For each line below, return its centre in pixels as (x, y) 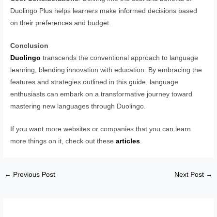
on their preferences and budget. (61, 23)
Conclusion (30, 46)
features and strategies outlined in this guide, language (94, 82)
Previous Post (33, 175)
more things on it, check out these (63, 141)
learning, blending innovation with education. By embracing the (106, 70)
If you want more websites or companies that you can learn (101, 129)
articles (128, 141)
